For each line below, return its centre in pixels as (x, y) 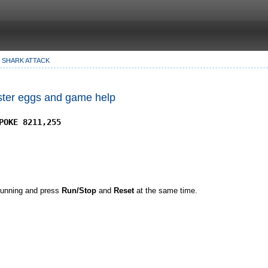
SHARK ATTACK (26, 60)
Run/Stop (79, 190)
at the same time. (166, 190)
